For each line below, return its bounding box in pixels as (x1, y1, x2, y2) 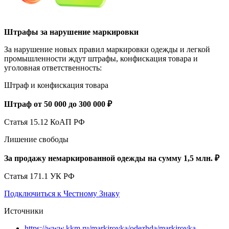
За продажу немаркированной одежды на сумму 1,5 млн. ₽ (4, 154, 221, 163)
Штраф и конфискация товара (4, 81, 108, 90)
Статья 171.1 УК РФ (4, 172, 75, 181)
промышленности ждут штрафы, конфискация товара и (4, 54, 198, 63)
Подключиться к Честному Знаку (4, 189, 120, 198)
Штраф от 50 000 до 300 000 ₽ (4, 100, 112, 109)
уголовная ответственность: (4, 63, 102, 73)
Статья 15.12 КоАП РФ (4, 118, 85, 127)
